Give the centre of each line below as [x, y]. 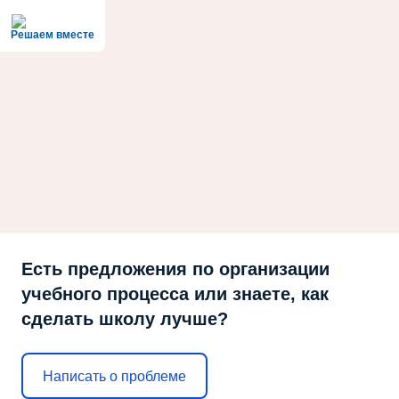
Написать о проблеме [114, 376]
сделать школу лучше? [125, 319]
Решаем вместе [53, 35]
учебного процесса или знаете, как [175, 294]
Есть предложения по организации [175, 269]
